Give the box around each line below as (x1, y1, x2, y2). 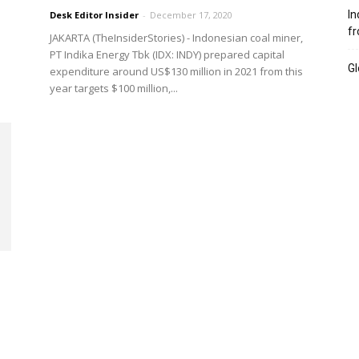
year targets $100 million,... (50, 81, 178, 95)
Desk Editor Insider (50, 9, 139, 21)
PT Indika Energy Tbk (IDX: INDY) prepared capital (50, 47, 284, 62)
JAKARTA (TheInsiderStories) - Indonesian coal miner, (50, 30, 303, 45)
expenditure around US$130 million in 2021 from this (50, 64, 303, 79)
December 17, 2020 (150, 9, 232, 21)
